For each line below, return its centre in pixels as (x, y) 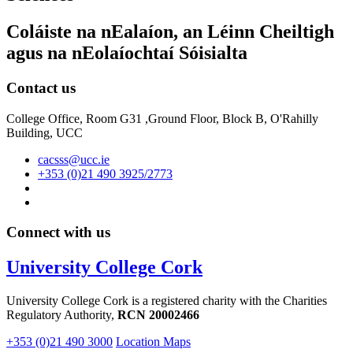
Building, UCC (45, 132)
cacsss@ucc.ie (74, 159)
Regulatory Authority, (62, 315)
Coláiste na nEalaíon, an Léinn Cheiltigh (170, 32)
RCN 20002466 (158, 315)
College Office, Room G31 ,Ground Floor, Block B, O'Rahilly (162, 118)
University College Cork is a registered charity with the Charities (167, 301)
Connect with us (58, 232)
